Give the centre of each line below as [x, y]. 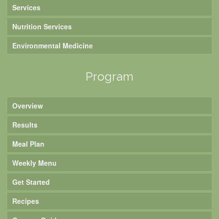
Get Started [31, 182]
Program [109, 76]
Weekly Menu [34, 163]
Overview [28, 105]
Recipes [26, 201]
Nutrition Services [42, 26]
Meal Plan [28, 143]
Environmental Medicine [53, 45]
